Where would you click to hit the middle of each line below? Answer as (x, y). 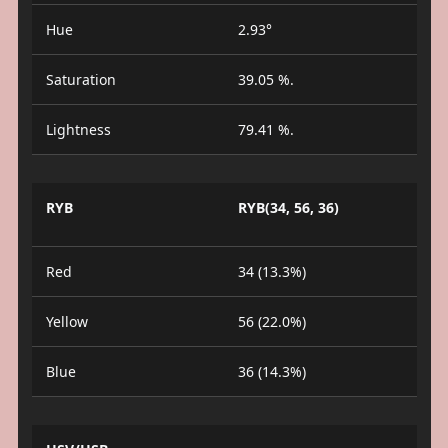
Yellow (66, 321)
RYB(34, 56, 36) (288, 207)
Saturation (80, 79)
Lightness (78, 129)
